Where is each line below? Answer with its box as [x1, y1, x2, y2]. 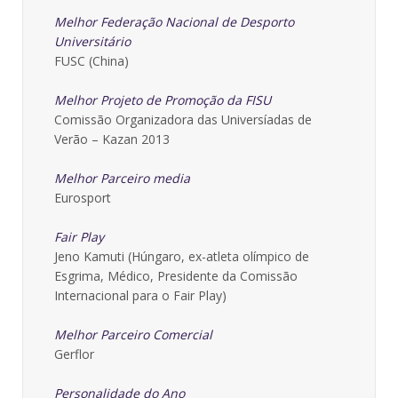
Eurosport [54, 189, 111, 206]
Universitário [54, 33, 131, 50]
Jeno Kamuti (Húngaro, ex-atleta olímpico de [54, 248, 309, 265]
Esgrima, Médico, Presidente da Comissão [54, 267, 298, 284]
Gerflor [54, 346, 94, 362]
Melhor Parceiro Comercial [54, 326, 212, 343]
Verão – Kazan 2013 [54, 131, 170, 147]
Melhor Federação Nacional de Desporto [54, 13, 294, 30]
